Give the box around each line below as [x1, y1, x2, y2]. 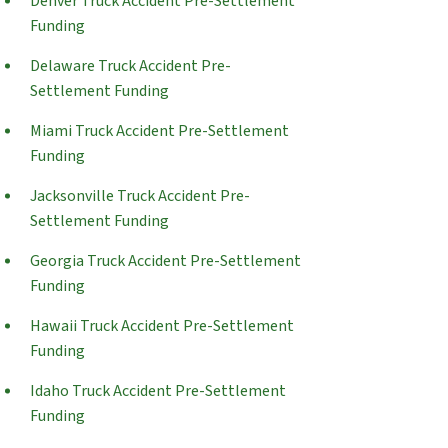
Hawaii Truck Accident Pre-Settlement [30, 315, 294, 337]
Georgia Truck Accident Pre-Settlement [30, 250, 301, 272]
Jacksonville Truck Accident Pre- [30, 185, 250, 207]
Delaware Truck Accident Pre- [30, 55, 231, 77]
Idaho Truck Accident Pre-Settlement [30, 380, 286, 402]
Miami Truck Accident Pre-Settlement [30, 120, 289, 142]
